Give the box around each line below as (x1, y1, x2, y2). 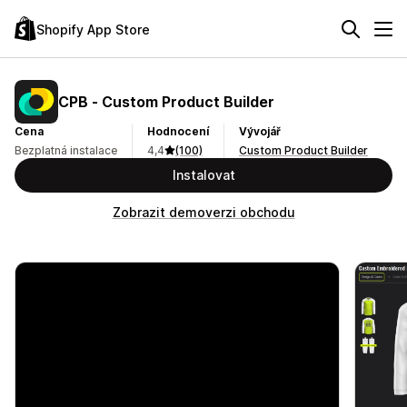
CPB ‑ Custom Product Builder (58, 92, 274, 111)
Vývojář (239, 124, 281, 138)
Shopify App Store (36, 21, 150, 37)
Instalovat (172, 167, 235, 183)
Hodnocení (147, 124, 209, 138)
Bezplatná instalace (15, 144, 117, 157)
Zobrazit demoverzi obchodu (112, 204, 295, 220)
